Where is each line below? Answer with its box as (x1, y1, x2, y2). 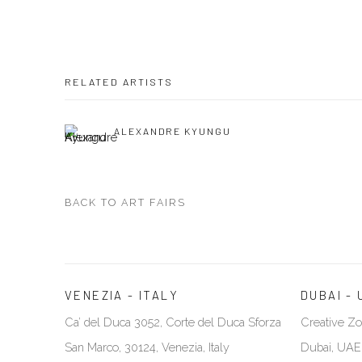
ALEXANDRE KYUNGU (114, 124, 231, 137)
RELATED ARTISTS (65, 75, 173, 89)
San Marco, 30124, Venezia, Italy (65, 340, 229, 355)
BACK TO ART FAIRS (65, 196, 186, 209)
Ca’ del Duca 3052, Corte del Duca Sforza (65, 315, 281, 330)
